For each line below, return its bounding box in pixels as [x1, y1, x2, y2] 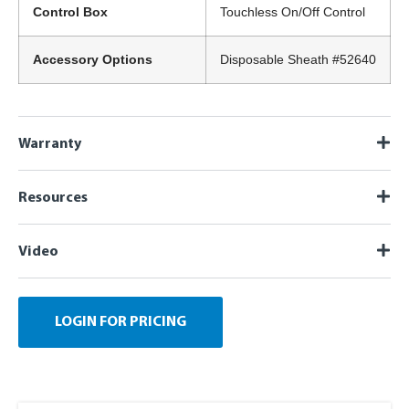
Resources [18, 191, 88, 206]
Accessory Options [33, 52, 152, 68]
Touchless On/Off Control [220, 5, 365, 20]
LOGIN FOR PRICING [55, 315, 186, 330]
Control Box [33, 5, 108, 20]
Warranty [18, 137, 81, 152]
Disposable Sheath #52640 [220, 52, 376, 68]
